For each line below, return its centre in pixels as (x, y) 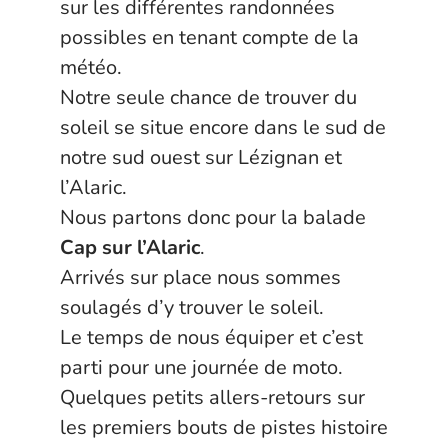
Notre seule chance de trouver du (208, 97)
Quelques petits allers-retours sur (212, 397)
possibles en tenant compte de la (209, 37)
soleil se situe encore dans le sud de (223, 127)
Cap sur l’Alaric (130, 247)
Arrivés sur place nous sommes (200, 277)
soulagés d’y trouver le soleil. (192, 307)
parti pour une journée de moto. (201, 367)
